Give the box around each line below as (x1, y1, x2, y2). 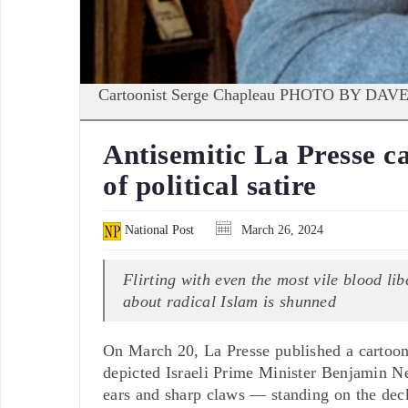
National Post (121, 222, 194, 237)
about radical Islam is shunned (123, 291, 337, 311)
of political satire (103, 168, 317, 201)
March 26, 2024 (238, 222, 323, 237)
